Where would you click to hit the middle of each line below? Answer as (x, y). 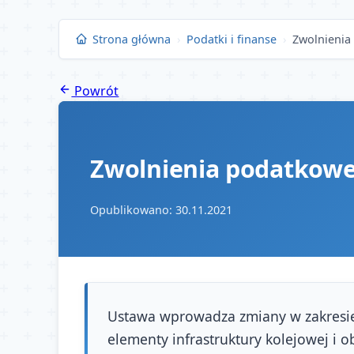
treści (22, 55)
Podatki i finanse (231, 39)
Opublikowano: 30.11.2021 (162, 210)
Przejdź (28, 15)
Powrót (95, 91)
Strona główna (131, 39)
